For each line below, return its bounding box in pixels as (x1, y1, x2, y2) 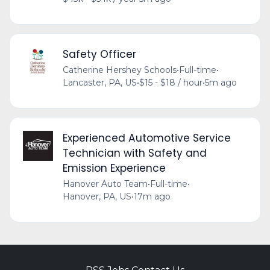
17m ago (133, 190, 171, 202)
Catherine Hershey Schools (62, 64, 177, 75)
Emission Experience (62, 160, 166, 175)
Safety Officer (62, 46, 136, 61)
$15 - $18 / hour (139, 77, 202, 88)
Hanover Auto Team (62, 178, 148, 189)
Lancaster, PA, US (62, 77, 137, 88)
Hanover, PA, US (62, 190, 131, 202)
